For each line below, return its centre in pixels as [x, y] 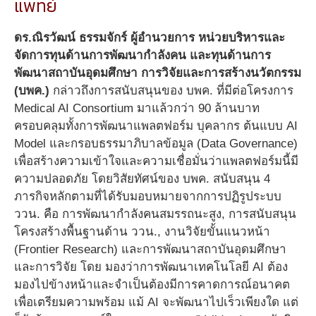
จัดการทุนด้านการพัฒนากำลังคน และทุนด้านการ [142, 56]
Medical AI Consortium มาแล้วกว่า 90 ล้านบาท [137, 109]
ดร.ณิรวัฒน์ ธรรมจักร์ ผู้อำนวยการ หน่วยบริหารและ [150, 38]
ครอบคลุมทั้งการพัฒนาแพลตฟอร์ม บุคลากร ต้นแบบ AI [156, 126]
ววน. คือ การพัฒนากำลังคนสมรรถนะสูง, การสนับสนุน [155, 214]
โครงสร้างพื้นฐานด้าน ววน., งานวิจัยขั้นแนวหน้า [142, 232]
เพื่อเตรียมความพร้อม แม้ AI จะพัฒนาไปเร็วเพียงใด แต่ [156, 303]
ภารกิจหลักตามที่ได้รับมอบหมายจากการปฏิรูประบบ [148, 197]
